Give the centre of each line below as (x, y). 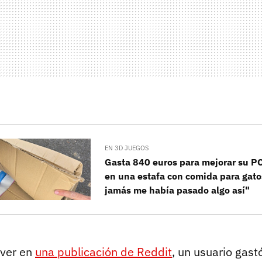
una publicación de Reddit (104, 251)
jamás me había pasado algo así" (177, 190)
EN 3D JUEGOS (127, 148)
